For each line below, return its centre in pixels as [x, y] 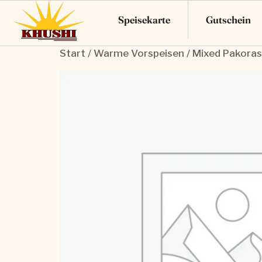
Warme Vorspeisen [139, 53]
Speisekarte [144, 19]
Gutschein [228, 19]
